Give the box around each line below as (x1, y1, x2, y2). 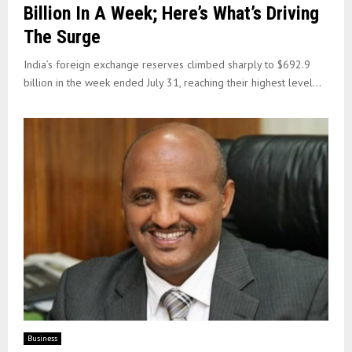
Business (27, 333, 57, 344)
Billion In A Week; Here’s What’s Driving (24, 2, 319, 24)
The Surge (24, 25, 101, 48)
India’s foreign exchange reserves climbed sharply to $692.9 (24, 57, 310, 71)
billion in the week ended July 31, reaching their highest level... (24, 75, 321, 90)
